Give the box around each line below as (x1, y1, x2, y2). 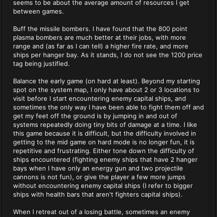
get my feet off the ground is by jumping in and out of (13, 112, 177, 120)
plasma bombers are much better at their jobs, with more (13, 33, 186, 41)
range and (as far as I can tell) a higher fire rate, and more (13, 42, 188, 50)
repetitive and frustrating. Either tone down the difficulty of (13, 147, 194, 155)
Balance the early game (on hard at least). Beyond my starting (13, 77, 200, 85)
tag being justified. (13, 60, 70, 67)
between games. (13, 7, 64, 15)
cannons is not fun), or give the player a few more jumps (13, 173, 186, 181)
